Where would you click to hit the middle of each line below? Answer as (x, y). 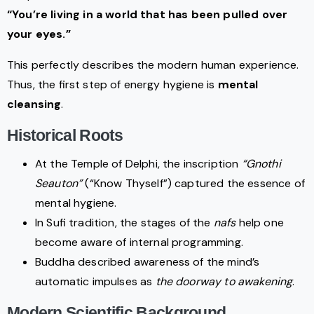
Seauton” (59, 184)
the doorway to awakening (224, 282)
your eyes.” (39, 34)
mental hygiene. (76, 203)
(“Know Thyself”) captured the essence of (193, 184)
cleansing (34, 104)
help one (260, 223)
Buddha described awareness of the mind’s (148, 262)
